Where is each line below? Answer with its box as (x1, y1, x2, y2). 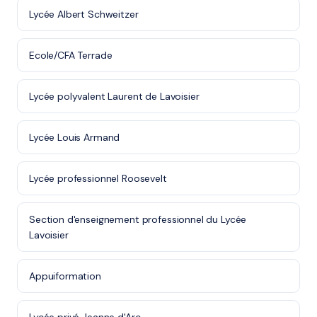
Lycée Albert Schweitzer (29, 8, 139, 21)
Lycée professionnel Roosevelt (29, 172, 167, 185)
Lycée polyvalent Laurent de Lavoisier (29, 90, 200, 103)
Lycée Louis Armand (29, 131, 120, 144)
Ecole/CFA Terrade (29, 49, 113, 62)
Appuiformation (29, 270, 101, 282)
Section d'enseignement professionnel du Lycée (29, 213, 247, 226)
